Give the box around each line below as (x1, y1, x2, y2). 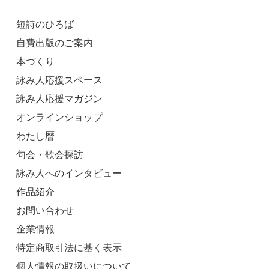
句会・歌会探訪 (16, 150, 83, 160)
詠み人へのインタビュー (16, 168, 122, 179)
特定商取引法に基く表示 (16, 243, 122, 253)
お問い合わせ (16, 205, 74, 216)
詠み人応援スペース (16, 75, 103, 86)
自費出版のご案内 (16, 38, 93, 49)
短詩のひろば (16, 19, 74, 30)
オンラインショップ (16, 112, 103, 123)
